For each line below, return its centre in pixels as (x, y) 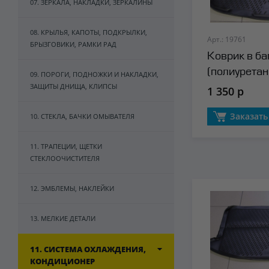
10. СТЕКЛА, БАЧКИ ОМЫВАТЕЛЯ (82, 116)
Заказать (248, 116)
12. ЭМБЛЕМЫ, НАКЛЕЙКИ (72, 188)
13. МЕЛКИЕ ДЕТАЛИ (63, 218)
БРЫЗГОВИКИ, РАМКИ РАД (73, 44)
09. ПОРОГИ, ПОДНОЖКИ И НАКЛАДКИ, (94, 74)
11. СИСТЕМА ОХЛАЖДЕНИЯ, (88, 249)
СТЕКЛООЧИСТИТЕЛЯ (65, 158)
